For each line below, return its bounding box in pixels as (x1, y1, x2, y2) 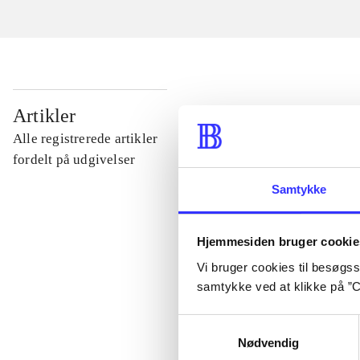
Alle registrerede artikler (13, 131, 158, 147)
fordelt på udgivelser (13, 152, 136, 168)
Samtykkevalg (178, 317, 255, 331)
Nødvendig (237, 335, 300, 350)
